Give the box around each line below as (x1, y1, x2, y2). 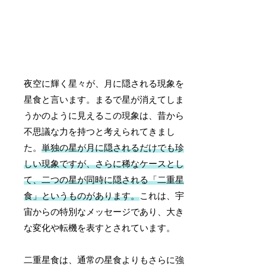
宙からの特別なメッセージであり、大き (24, 207, 185, 217)
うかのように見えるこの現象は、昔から (24, 110, 185, 121)
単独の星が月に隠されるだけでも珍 (42, 142, 185, 153)
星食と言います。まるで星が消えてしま (24, 94, 185, 104)
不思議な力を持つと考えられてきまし (24, 126, 176, 137)
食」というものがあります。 (24, 191, 140, 201)
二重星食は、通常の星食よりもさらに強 (24, 255, 185, 265)
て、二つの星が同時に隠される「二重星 (24, 175, 185, 185)
